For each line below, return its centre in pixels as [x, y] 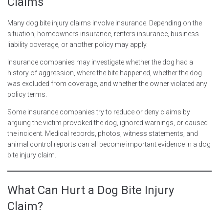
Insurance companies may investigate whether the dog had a [100, 62]
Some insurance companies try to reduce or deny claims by [99, 112]
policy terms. [27, 94]
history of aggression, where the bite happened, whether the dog [105, 73]
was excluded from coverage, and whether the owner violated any [107, 83]
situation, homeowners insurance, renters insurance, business [103, 33]
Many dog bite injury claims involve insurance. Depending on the [105, 23]
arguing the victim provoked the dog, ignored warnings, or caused [108, 122]
